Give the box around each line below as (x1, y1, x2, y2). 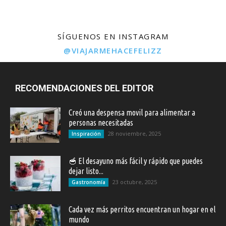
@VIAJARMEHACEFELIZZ (64, 45, 162, 56)
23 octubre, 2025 (112, 178, 157, 186)
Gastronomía (72, 179, 105, 186)
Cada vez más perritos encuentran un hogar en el (69, 205, 215, 214)
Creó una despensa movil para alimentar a (69, 108, 195, 118)
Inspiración (72, 130, 101, 138)
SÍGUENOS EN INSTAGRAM (57, 31, 169, 42)
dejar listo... (69, 166, 103, 176)
